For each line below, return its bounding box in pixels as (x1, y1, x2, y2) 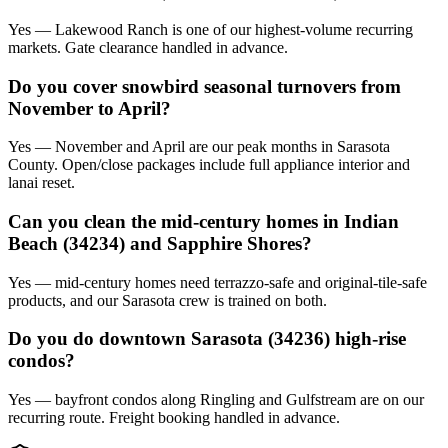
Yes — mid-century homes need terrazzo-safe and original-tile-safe (8, 273, 427, 291)
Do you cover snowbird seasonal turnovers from (8, 75, 401, 97)
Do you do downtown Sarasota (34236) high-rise (8, 328, 406, 350)
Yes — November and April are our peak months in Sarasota (8, 138, 390, 156)
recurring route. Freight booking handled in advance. (8, 409, 340, 427)
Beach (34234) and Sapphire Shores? (8, 233, 312, 254)
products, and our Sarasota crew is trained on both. (8, 291, 327, 309)
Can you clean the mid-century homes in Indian (8, 211, 399, 232)
